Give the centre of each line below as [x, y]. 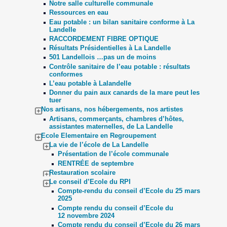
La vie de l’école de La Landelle [99, 145]
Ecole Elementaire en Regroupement [99, 135]
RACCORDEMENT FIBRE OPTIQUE [104, 39]
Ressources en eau [79, 13]
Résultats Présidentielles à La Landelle [110, 48]
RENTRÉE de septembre [96, 163]
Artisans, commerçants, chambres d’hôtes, [117, 119]
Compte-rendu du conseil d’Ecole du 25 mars [129, 191]
